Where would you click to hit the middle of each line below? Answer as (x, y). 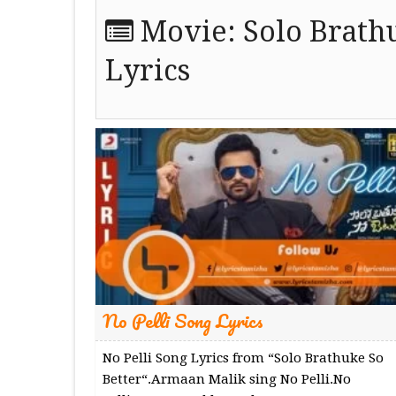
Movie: (188, 32)
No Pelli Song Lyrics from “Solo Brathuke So (243, 358)
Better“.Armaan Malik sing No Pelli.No (226, 379)
